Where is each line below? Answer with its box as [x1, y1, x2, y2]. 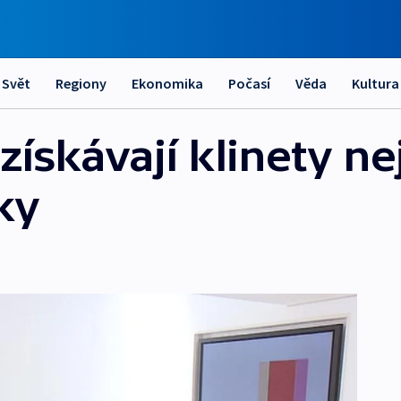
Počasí [228, 74, 270, 92]
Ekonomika [132, 74, 203, 92]
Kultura [352, 74, 399, 92]
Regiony [55, 74, 107, 92]
